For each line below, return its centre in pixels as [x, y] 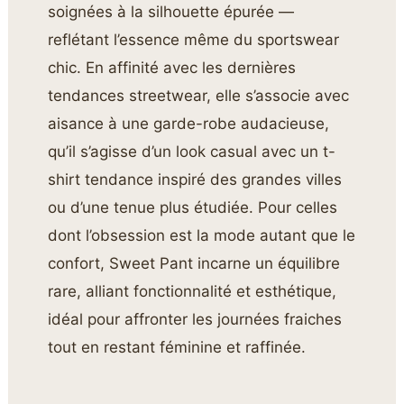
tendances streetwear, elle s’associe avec [199, 96]
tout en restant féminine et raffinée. [177, 348]
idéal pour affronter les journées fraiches [195, 320]
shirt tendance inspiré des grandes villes [195, 180]
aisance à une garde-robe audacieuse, [189, 124]
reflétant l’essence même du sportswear [194, 40]
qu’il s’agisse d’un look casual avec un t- [192, 152]
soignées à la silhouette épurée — [171, 12]
